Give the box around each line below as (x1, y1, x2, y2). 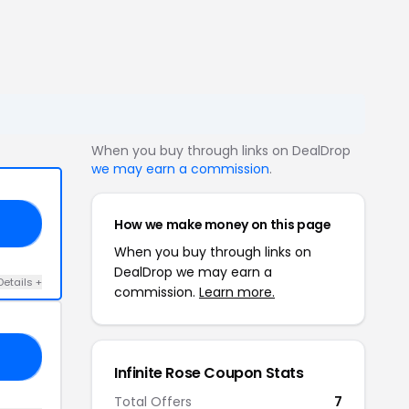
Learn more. (199, 283, 275, 301)
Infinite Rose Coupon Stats (114, 362, 304, 383)
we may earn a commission (91, 160, 269, 178)
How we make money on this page (114, 215, 331, 234)
